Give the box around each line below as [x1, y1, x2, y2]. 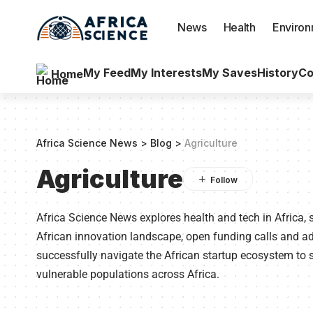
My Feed [83, 65, 131, 80]
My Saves [202, 65, 257, 80]
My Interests [131, 65, 202, 80]
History [257, 65, 298, 80]
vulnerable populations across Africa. [36, 267, 219, 281]
